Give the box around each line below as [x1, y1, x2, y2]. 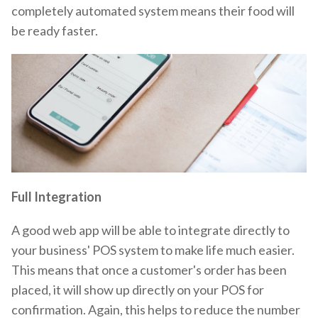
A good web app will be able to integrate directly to [11, 221, 290, 238]
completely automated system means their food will [11, 3, 295, 19]
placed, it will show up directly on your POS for [11, 281, 264, 297]
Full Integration [11, 188, 102, 204]
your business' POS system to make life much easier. [11, 241, 295, 258]
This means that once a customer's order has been [11, 261, 287, 278]
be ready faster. [11, 23, 100, 39]
